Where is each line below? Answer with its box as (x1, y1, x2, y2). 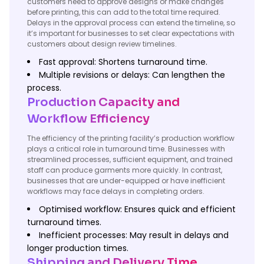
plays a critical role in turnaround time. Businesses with (27, 144, 225, 154)
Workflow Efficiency (27, 111, 150, 126)
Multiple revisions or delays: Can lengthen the (39, 69, 225, 81)
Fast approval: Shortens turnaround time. (39, 56, 207, 68)
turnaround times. (27, 216, 101, 228)
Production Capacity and (27, 95, 180, 110)
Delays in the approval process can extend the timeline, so (27, 18, 235, 28)
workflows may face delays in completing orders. (27, 186, 204, 196)
